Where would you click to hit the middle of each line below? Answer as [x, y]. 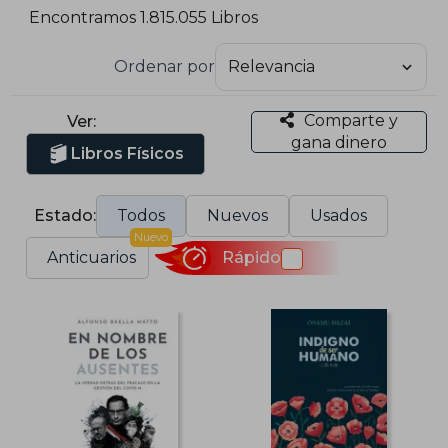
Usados [339, 215]
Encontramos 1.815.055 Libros [144, 18]
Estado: [65, 215]
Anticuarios [92, 257]
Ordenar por [164, 66]
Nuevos [238, 215]
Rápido [251, 258]
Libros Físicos [128, 153]
